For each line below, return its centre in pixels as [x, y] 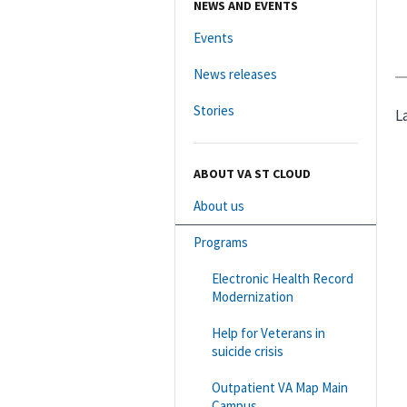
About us [219, 205]
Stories [214, 110]
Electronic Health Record [283, 278]
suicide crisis [248, 351]
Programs [221, 242]
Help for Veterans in [268, 333]
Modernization [253, 296]
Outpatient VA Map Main [280, 387]
